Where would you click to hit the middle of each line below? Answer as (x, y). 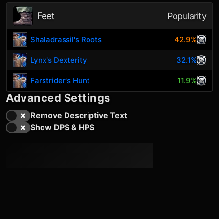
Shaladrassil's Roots (66, 39)
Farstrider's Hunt (60, 80)
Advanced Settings (58, 98)
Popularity (187, 16)
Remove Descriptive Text (79, 115)
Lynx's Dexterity (59, 60)
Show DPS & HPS (62, 127)
